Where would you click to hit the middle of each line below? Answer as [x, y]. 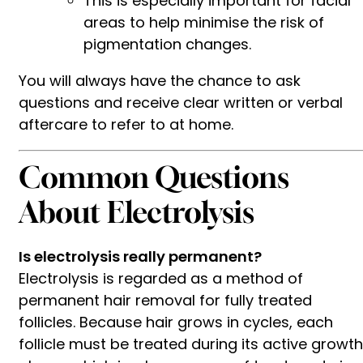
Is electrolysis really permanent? [140, 256]
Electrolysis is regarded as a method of [161, 278]
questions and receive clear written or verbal [181, 102]
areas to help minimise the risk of [204, 22]
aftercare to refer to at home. [126, 124]
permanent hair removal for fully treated [165, 300]
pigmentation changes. [167, 44]
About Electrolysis [137, 211]
